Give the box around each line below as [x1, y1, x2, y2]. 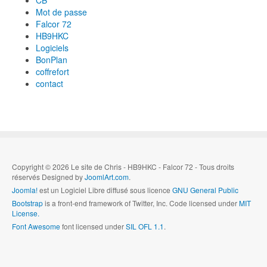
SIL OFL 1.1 [126, 221, 164, 232]
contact [36, 77, 63, 90]
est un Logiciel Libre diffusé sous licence [38, 185, 172, 195]
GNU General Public [172, 185, 238, 195]
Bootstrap [12, 198, 43, 209]
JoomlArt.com [85, 172, 129, 182]
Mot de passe [36, 6, 87, 18]
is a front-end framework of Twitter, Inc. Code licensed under [43, 198, 239, 209]
